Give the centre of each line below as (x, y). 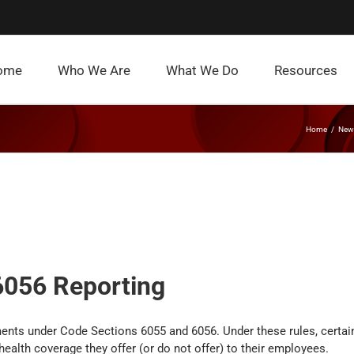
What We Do (202, 70)
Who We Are (94, 70)
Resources (306, 70)
